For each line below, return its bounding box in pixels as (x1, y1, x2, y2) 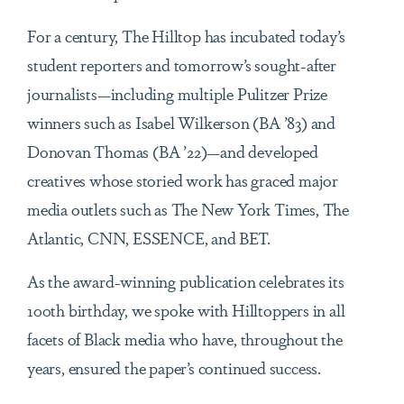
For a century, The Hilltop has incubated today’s (27, 23, 345, 48)
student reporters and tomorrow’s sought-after (27, 52, 336, 77)
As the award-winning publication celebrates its (27, 269, 344, 293)
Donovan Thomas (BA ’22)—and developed (27, 139, 318, 163)
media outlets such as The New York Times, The (27, 197, 349, 221)
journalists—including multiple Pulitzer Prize (27, 81, 327, 106)
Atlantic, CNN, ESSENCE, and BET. (27, 225, 271, 250)
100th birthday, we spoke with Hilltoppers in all (27, 298, 345, 322)
